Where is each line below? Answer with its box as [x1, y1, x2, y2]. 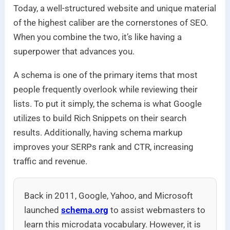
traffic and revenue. [13, 156, 90, 167]
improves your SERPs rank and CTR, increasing [13, 142, 194, 152]
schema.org [61, 205, 109, 216]
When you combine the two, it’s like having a [13, 32, 182, 43]
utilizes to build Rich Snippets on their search [13, 113, 187, 124]
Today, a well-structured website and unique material [13, 3, 217, 14]
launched [24, 205, 62, 216]
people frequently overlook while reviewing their [13, 84, 198, 95]
